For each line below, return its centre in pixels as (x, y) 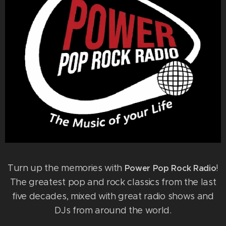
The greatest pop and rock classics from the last (113, 182)
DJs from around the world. (113, 210)
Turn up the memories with (66, 168)
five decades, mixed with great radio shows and (113, 196)
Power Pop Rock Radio (170, 168)
